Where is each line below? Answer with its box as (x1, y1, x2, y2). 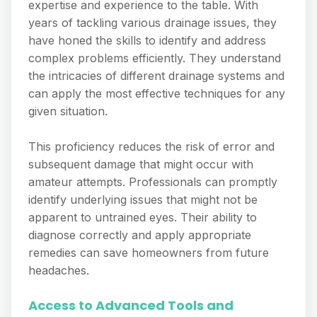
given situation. (28, 104, 108, 118)
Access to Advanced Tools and (28, 296, 234, 314)
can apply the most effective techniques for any (28, 86, 285, 100)
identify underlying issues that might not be (28, 192, 258, 207)
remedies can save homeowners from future (28, 246, 269, 260)
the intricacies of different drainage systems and (28, 69, 284, 83)
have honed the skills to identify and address (28, 33, 266, 47)
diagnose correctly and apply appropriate (28, 228, 251, 242)
